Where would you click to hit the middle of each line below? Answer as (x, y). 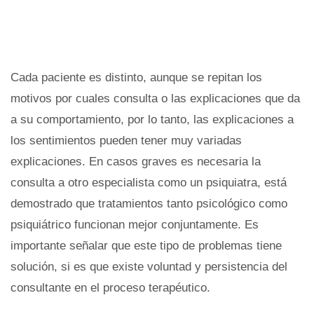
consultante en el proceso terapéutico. (110, 287)
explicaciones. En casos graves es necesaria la (136, 161)
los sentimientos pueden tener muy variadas (126, 140)
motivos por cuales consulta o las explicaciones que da (155, 98)
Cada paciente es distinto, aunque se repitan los (136, 77)
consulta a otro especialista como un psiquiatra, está (149, 182)
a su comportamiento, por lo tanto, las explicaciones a (152, 119)
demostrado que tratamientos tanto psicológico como (149, 203)
